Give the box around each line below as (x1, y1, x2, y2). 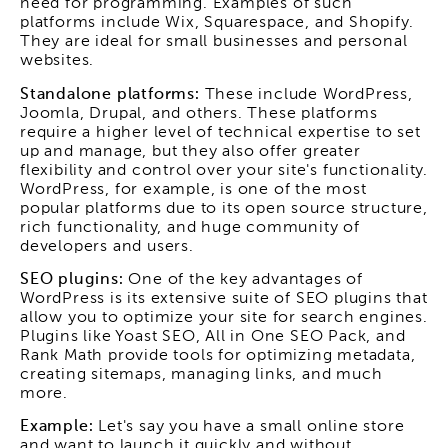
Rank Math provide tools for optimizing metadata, (20, 348, 416, 364)
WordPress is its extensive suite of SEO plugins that (20, 291, 428, 307)
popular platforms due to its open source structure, (20, 200, 428, 217)
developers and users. (20, 238, 194, 255)
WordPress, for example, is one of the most (20, 181, 367, 198)
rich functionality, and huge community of (20, 219, 360, 236)
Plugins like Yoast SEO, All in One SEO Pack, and (20, 329, 406, 345)
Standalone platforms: (20, 86, 200, 103)
